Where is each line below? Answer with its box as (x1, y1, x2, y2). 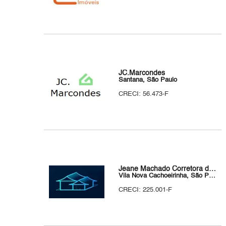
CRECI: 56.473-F (119, 91, 169, 97)
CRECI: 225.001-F (119, 187, 173, 193)
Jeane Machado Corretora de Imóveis (209, 165, 216, 173)
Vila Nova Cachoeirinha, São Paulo (209, 173, 216, 179)
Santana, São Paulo (119, 77, 178, 83)
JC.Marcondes (119, 70, 165, 77)
